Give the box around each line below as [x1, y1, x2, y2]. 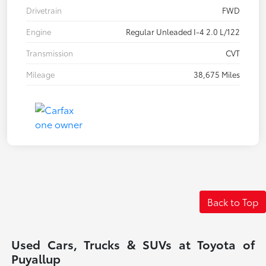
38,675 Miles [194, 68, 240, 80]
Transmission [26, 47, 73, 58]
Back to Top [207, 194, 258, 208]
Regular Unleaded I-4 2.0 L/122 [126, 26, 240, 37]
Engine [26, 26, 51, 37]
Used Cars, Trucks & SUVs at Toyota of [11, 235, 255, 252]
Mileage [26, 68, 55, 80]
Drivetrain [26, 4, 62, 15]
